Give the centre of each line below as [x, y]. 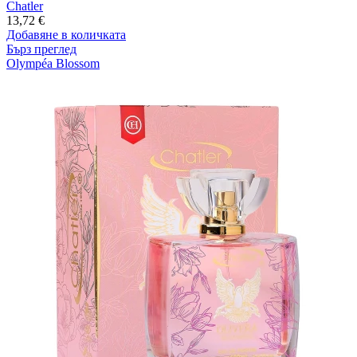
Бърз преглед [41, 49]
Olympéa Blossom [53, 63]
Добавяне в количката [66, 34]
